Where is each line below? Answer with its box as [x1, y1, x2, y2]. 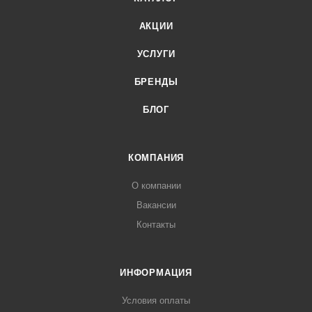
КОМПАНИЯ [127, 153, 185, 164]
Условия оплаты [122, 295, 190, 306]
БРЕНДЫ [134, 77, 178, 88]
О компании [131, 180, 181, 192]
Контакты [136, 219, 175, 231]
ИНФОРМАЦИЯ [120, 267, 192, 279]
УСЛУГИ [136, 49, 175, 60]
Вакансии [136, 200, 176, 211]
